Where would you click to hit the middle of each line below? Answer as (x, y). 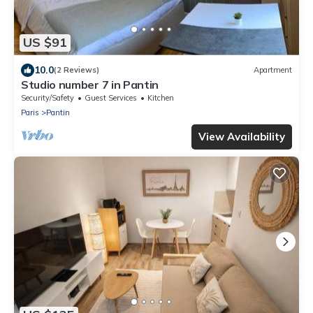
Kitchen (161, 97)
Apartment (273, 70)
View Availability (242, 136)
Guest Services (111, 97)
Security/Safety (48, 97)
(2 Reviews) (77, 70)
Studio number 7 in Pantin (90, 84)
